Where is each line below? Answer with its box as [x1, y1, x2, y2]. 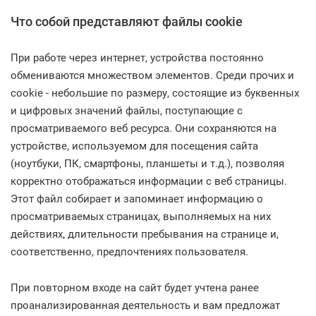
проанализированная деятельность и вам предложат [11, 299, 280, 312]
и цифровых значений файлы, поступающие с [11, 104, 243, 117]
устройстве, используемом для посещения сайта [11, 140, 258, 152]
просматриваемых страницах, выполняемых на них [11, 210, 271, 223]
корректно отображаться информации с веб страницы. [11, 175, 287, 188]
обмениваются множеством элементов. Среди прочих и [11, 69, 294, 82]
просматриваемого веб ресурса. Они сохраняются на [11, 122, 276, 135]
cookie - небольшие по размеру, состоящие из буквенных [11, 87, 299, 99]
